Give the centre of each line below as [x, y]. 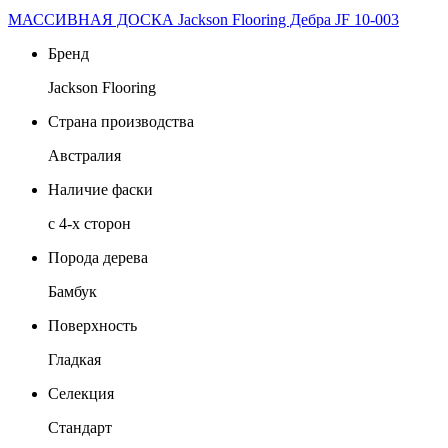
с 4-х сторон [89, 223]
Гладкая [74, 359]
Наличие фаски [100, 189]
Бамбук [72, 291]
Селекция [81, 393]
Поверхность [92, 325]
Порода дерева [98, 257]
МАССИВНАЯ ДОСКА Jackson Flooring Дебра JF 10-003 [203, 19]
